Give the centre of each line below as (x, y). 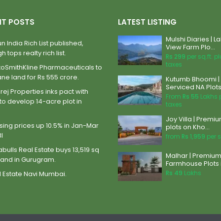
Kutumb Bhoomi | (193, 79)
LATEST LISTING (147, 22)
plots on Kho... (188, 127)
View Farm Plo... (191, 47)
